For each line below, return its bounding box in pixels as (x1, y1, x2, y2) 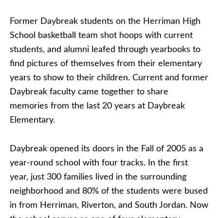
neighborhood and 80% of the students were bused (10, 187, 208, 196)
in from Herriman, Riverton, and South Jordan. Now (10, 201, 208, 210)
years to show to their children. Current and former (10, 73, 208, 82)
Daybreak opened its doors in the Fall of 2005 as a (10, 145, 203, 153)
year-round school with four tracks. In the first (10, 159, 188, 167)
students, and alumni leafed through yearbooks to (10, 45, 200, 54)
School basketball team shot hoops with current (10, 31, 193, 40)
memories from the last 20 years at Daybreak (10, 102, 185, 110)
